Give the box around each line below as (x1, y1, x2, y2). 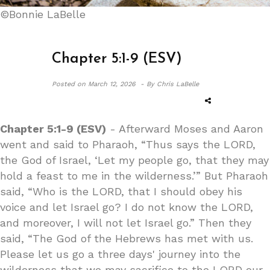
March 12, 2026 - (85, 80, 146, 88)
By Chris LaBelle (146, 80, 199, 88)
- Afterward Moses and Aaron (106, 122, 263, 135)
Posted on (51, 80, 86, 88)
